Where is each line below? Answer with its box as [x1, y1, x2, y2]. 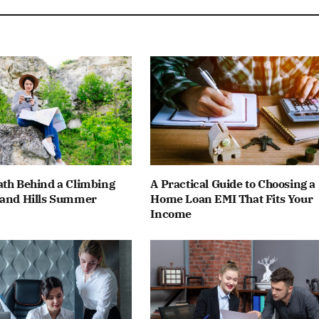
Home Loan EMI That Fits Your [150, 191, 313, 206]
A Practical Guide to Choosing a [150, 176, 315, 191]
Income [150, 206, 192, 221]
